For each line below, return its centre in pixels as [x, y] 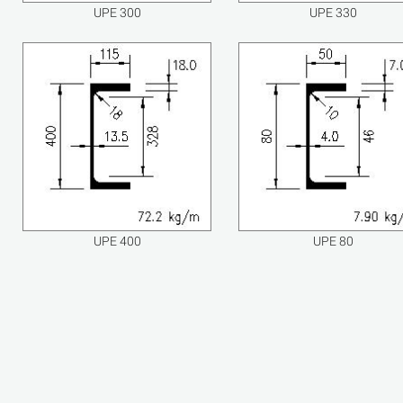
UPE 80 [333, 241]
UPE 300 [117, 13]
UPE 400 [117, 241]
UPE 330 [333, 13]
